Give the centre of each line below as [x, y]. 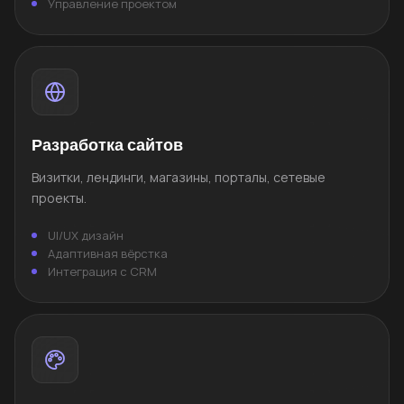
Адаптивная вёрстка [108, 253]
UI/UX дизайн [86, 235]
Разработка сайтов [107, 144]
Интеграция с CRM [102, 271]
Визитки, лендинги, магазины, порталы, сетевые [179, 177]
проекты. [59, 197]
